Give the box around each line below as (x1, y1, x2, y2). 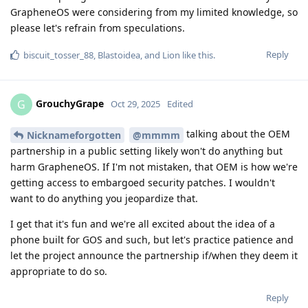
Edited (167, 97, 193, 110)
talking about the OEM (184, 126, 290, 140)
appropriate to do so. (10, 264, 107, 278)
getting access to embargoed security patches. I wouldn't (10, 175, 275, 189)
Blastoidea (98, 48, 140, 61)
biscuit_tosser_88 (23, 48, 93, 61)
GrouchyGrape (36, 96, 104, 110)
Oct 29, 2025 (111, 97, 160, 110)
